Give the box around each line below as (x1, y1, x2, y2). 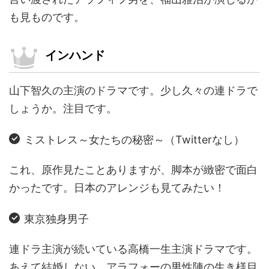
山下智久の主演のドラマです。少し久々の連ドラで (9, 84, 258, 97)
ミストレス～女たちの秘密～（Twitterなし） (24, 133, 244, 147)
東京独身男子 (24, 213, 100, 226)
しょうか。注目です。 (9, 102, 117, 115)
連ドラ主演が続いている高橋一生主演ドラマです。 (9, 243, 258, 256)
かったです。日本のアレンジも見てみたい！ (9, 181, 225, 195)
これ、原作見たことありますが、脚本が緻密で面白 (9, 163, 258, 177)
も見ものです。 (9, 11, 85, 24)
